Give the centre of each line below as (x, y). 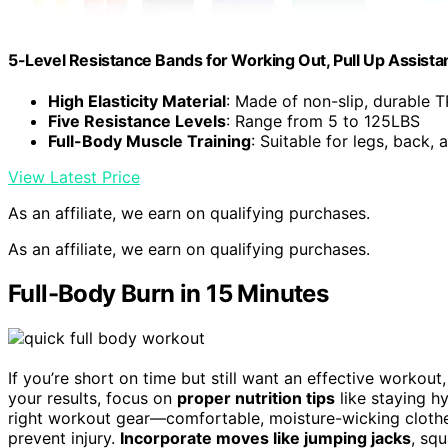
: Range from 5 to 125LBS (323, 121)
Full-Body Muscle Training (149, 141)
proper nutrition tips (256, 398)
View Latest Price (74, 177)
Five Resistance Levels (137, 121)
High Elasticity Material (137, 101)
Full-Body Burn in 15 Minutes (168, 294)
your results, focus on (92, 398)
